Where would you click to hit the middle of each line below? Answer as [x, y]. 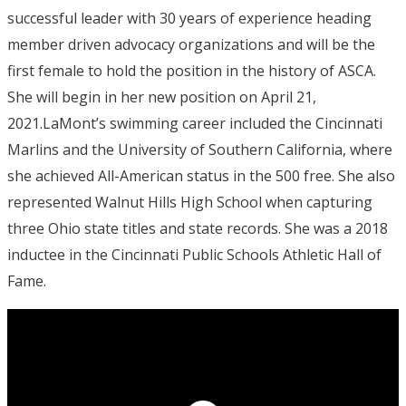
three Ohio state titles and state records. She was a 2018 [198, 228]
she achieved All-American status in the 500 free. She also [201, 175]
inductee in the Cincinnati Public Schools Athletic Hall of [194, 254]
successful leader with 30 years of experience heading [189, 18]
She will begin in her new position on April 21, [162, 97]
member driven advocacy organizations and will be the [191, 44]
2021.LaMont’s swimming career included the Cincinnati [195, 123]
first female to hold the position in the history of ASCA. [192, 70]
